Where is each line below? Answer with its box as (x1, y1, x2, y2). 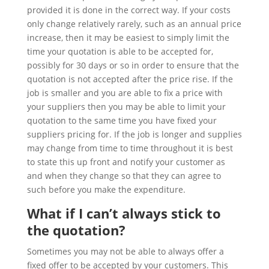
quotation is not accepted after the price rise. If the (26, 73, 233, 85)
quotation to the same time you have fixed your (26, 114, 217, 126)
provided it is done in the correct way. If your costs (26, 4, 231, 16)
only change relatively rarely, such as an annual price (26, 17, 241, 29)
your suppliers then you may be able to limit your (26, 100, 226, 112)
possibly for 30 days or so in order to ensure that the (26, 59, 239, 71)
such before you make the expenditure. (26, 183, 186, 195)
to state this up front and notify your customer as (26, 156, 225, 168)
